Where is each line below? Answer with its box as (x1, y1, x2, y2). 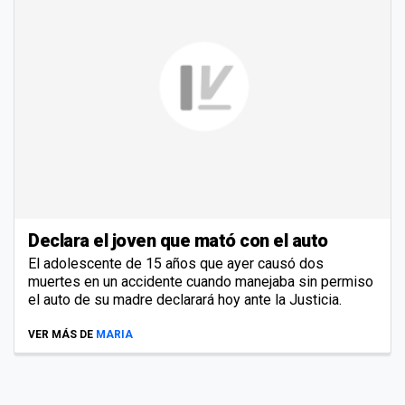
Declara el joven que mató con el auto (28, 229, 328, 251)
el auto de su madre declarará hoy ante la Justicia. (28, 290, 342, 308)
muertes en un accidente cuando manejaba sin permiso (28, 272, 373, 290)
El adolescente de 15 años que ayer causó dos (28, 254, 324, 272)
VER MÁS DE (28, 327, 93, 341)
